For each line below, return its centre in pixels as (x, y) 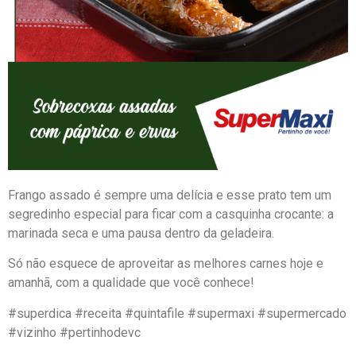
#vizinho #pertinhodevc (76, 332)
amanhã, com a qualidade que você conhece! (131, 283)
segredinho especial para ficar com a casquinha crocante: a (171, 214)
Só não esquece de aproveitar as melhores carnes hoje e (166, 264)
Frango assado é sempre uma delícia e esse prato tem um (170, 195)
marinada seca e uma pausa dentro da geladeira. (143, 233)
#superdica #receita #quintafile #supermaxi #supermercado (177, 313)
